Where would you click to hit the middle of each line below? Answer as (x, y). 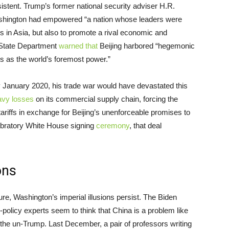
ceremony (113, 126)
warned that (78, 46)
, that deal (145, 126)
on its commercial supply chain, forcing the (106, 99)
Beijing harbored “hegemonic (146, 46)
